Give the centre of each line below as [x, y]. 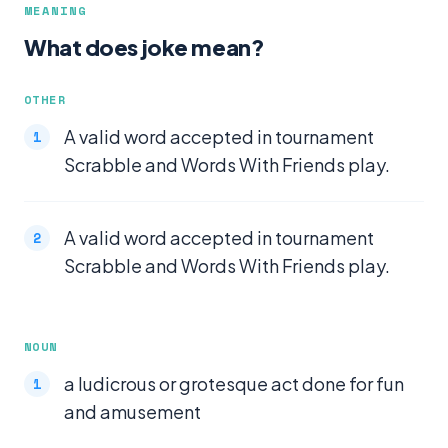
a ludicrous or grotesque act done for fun [234, 383]
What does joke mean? [144, 47]
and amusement [132, 411]
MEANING [55, 10]
